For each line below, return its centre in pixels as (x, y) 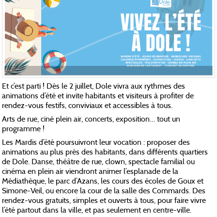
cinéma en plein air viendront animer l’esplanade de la (90, 172)
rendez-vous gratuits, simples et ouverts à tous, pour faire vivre (104, 201)
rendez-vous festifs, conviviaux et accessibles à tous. (87, 106)
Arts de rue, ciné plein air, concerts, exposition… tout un (91, 120)
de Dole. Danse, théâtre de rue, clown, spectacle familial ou (99, 163)
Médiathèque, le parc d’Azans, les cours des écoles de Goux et (103, 182)
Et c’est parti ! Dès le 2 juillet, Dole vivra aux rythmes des (94, 87)
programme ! (23, 130)
